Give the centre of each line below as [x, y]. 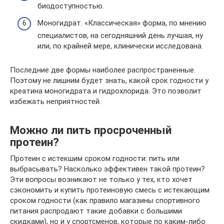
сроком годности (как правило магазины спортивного [105, 200]
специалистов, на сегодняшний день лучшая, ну [120, 35]
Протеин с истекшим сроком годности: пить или [95, 158]
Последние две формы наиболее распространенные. [103, 70]
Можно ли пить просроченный [91, 130]
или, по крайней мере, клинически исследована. [120, 46]
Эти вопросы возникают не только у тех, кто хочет [101, 179]
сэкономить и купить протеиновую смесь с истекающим [110, 190]
